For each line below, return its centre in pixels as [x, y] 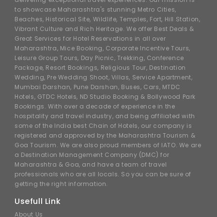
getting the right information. [62, 184]
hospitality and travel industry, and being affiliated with [105, 116]
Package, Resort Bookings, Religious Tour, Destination [100, 68]
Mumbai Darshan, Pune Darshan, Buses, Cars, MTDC [98, 87]
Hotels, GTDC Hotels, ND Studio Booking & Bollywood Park [105, 97]
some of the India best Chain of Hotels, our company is [103, 126]
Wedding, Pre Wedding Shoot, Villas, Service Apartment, [104, 77]
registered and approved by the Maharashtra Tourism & [105, 136]
